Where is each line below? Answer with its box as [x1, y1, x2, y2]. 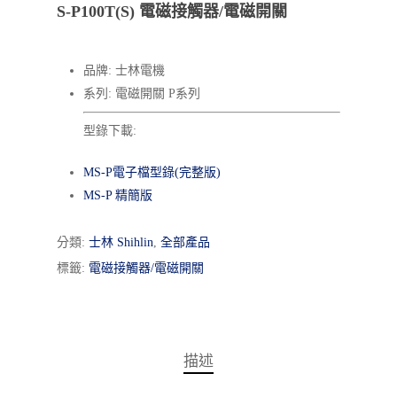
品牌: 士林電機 [83, 64, 165, 77]
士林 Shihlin [89, 236, 153, 249]
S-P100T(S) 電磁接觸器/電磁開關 [57, 3, 287, 20]
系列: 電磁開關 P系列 [83, 87, 200, 100]
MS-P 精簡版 [83, 189, 152, 202]
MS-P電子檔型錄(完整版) [83, 166, 221, 179]
